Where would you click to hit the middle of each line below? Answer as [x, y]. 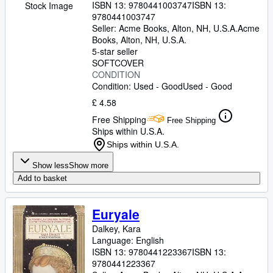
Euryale [116, 214]
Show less [51, 165]
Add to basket [42, 178]
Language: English [128, 240]
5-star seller [115, 51]
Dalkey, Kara [116, 229]
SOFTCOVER [118, 63]
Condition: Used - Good [137, 86]
